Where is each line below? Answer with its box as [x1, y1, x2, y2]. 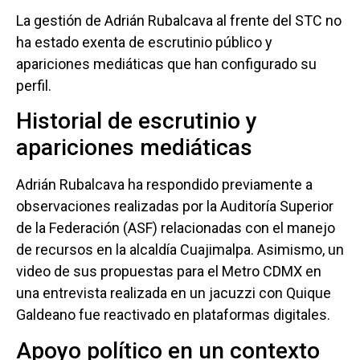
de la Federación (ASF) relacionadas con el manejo [16, 219, 335, 237]
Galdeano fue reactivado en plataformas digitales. [16, 306, 330, 324]
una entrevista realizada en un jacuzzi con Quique [16, 284, 331, 302]
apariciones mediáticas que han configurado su [16, 55, 317, 72]
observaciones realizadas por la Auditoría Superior [16, 198, 333, 215]
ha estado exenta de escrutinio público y [16, 33, 272, 51]
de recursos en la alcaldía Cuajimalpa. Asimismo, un [16, 241, 344, 259]
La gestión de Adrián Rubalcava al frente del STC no [16, 11, 342, 29]
